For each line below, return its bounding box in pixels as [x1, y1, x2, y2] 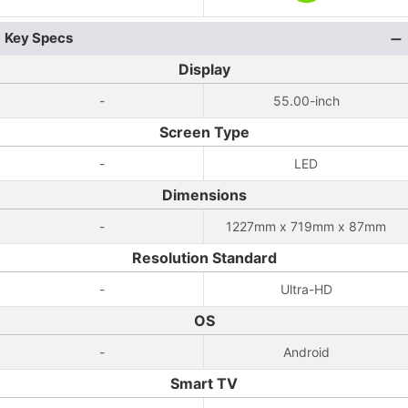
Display [178, 60, 230, 78]
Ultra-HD [280, 281, 332, 297]
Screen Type [158, 123, 250, 141]
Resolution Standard [131, 249, 277, 267]
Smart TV [170, 374, 238, 393]
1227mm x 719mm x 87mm [226, 219, 386, 234]
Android [282, 344, 330, 360]
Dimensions [161, 186, 247, 204]
